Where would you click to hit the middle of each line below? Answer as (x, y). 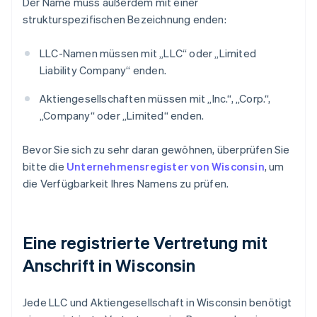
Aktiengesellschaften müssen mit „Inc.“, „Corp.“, (155, 99)
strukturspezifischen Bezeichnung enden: (125, 19)
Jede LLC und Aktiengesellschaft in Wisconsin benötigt (157, 302)
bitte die (45, 167)
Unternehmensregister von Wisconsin (166, 167)
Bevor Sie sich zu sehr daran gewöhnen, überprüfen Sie (156, 150)
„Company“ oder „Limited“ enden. (122, 116)
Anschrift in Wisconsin (109, 265)
